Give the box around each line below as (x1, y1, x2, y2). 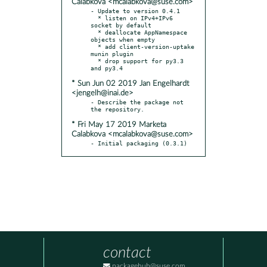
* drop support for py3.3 (91, 57, 98, 64)
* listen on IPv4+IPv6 (91, 14, 98, 21)
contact (103, 245, 151, 261)
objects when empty (91, 35, 155, 43)
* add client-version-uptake (91, 42, 98, 50)
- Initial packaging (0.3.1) (91, 139, 187, 147)
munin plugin (91, 49, 133, 57)
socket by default (91, 21, 151, 29)
